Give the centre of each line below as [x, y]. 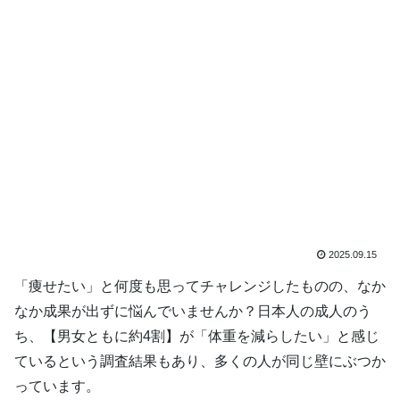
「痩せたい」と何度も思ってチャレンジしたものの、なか [200, 286]
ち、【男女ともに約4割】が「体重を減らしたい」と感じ [197, 336]
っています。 [57, 386]
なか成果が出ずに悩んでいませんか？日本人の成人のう [193, 311]
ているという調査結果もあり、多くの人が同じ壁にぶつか [200, 361]
